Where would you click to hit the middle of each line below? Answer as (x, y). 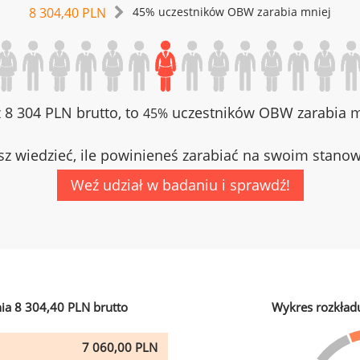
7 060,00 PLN (120, 347)
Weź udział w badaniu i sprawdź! (180, 185)
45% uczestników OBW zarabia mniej (232, 12)
